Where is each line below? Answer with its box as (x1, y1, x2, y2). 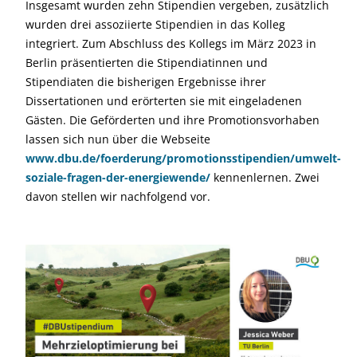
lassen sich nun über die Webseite (25, 131, 210, 147)
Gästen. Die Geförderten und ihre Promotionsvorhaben (25, 112, 320, 127)
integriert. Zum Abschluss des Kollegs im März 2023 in (25, 36, 316, 51)
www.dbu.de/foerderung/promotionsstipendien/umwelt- (25, 151, 341, 166)
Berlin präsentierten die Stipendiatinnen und (25, 55, 268, 70)
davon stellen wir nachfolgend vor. (25, 189, 210, 204)
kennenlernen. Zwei (210, 170, 320, 185)
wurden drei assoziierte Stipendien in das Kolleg (25, 17, 285, 32)
